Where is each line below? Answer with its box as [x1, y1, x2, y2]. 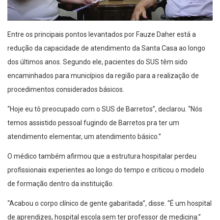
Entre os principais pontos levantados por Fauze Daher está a [7, 30, 196, 38]
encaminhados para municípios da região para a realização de [7, 71, 199, 80]
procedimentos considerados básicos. [7, 85, 124, 93]
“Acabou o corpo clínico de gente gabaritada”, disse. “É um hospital [7, 199, 212, 207]
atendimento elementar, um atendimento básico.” [7, 132, 161, 140]
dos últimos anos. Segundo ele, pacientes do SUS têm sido [7, 57, 188, 66]
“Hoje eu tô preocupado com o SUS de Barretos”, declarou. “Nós [7, 105, 202, 113]
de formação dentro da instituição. [7, 179, 114, 188]
